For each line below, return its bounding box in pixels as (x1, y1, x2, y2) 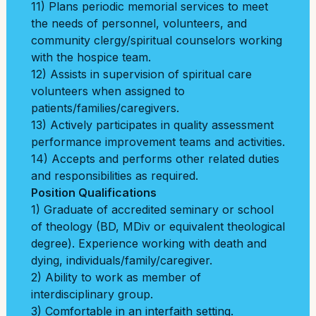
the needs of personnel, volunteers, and (31, 16, 247, 30)
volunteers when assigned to (31, 84, 185, 98)
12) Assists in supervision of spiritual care (31, 67, 252, 81)
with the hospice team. (31, 50, 151, 64)
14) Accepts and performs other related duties (31, 152, 279, 166)
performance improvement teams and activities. (31, 135, 285, 149)
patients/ (31, 101, 77, 115)
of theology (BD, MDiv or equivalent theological (31, 219, 285, 233)
